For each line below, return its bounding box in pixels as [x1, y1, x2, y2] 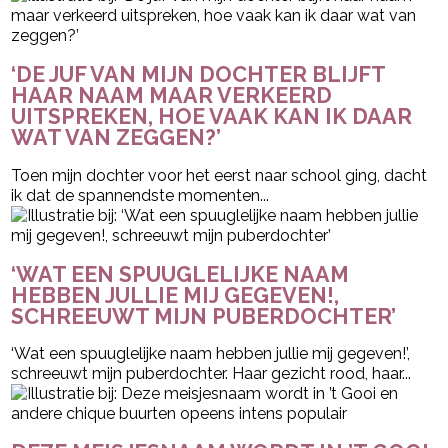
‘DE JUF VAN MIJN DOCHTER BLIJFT [11, 61, 386, 87]
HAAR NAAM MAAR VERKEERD [11, 82, 333, 108]
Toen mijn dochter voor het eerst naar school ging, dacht [11, 165, 428, 185]
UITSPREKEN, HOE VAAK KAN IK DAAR [11, 103, 413, 129]
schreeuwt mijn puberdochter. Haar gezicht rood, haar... [11, 364, 412, 384]
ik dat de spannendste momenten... [11, 185, 270, 205]
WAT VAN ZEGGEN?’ [11, 124, 222, 150]
